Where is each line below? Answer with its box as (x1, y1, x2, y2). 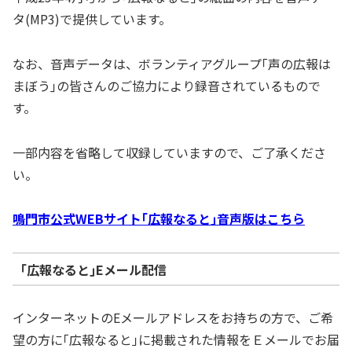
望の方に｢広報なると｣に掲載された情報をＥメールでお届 (13, 330, 339, 350)
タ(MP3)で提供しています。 (13, 9, 171, 29)
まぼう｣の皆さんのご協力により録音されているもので (13, 75, 321, 95)
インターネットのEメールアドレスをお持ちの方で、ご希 (13, 308, 333, 328)
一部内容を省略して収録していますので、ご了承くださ (13, 142, 326, 162)
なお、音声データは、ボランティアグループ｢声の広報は (13, 53, 331, 73)
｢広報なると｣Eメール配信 (20, 259, 167, 279)
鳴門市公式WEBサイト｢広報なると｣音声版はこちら (13, 209, 305, 229)
